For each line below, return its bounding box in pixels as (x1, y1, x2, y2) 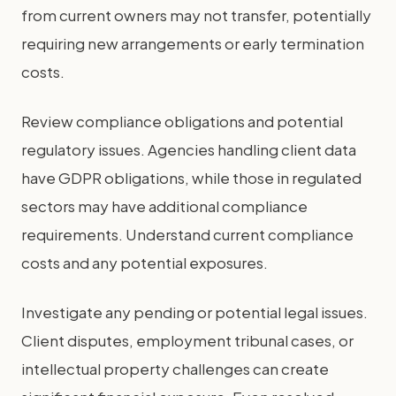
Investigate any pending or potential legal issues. (21, 301, 368, 322)
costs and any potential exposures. (21, 252, 268, 272)
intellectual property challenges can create (21, 358, 329, 378)
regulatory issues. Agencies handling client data (21, 139, 356, 159)
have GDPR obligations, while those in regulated (21, 167, 362, 187)
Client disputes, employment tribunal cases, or (21, 330, 354, 350)
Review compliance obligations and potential (21, 110, 343, 131)
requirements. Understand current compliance (21, 224, 354, 244)
